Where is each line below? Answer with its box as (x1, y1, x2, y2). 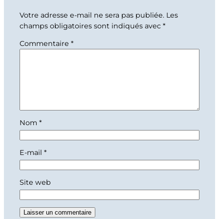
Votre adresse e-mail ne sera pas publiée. (20, 10, 164, 20)
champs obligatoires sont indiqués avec (20, 21, 163, 30)
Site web (20, 178, 51, 187)
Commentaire (20, 39, 71, 48)
